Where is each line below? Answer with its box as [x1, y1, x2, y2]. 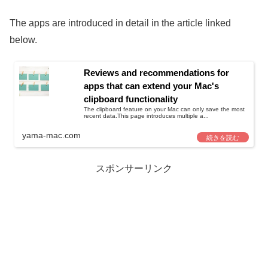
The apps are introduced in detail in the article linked [10, 18, 231, 29]
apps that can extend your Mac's [84, 81, 219, 92]
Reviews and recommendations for [84, 68, 229, 78]
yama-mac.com [22, 130, 81, 140]
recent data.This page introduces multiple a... [84, 112, 209, 120]
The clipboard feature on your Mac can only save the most [84, 106, 245, 113]
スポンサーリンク [96, 163, 172, 174]
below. [10, 35, 37, 45]
